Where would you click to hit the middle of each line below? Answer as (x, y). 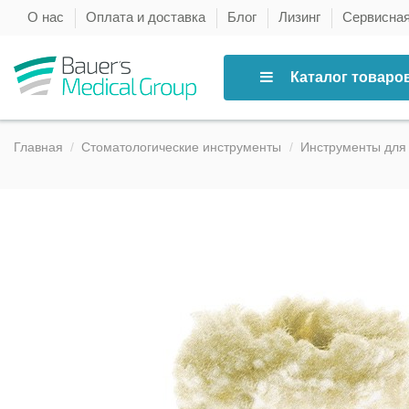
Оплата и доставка (147, 17)
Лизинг (301, 17)
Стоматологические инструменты (182, 147)
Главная (38, 147)
